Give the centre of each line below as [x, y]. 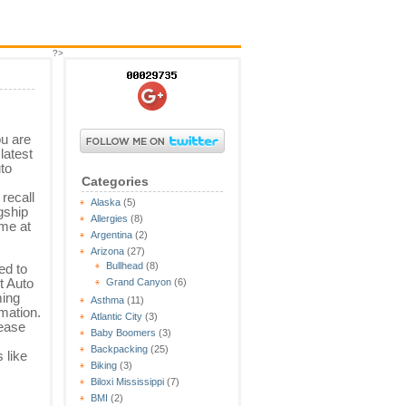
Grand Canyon [139, 281]
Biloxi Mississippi [127, 381]
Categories [115, 181]
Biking [104, 365]
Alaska [106, 202]
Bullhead [125, 265]
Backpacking [119, 348]
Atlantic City [116, 316]
